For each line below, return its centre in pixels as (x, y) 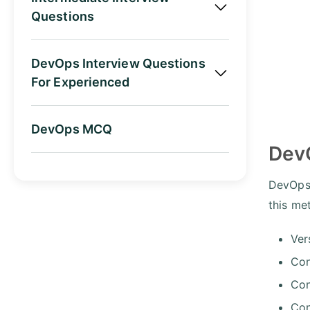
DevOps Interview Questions (118, 63)
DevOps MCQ (72, 129)
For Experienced (81, 82)
